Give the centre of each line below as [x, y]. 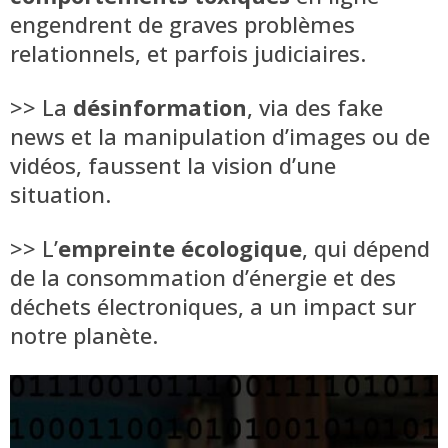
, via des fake [315, 106]
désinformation [160, 106]
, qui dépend [366, 247]
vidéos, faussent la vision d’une [173, 164]
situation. [60, 193]
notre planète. [84, 334]
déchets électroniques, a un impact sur [213, 305]
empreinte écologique [180, 247]
